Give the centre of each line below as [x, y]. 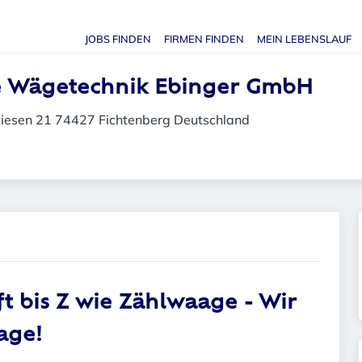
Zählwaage [181, 304]
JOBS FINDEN [118, 39]
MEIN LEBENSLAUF [305, 39]
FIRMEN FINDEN [204, 39]
